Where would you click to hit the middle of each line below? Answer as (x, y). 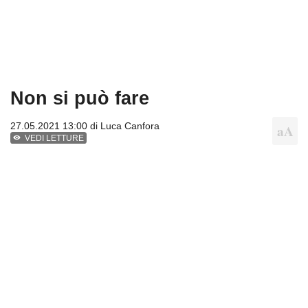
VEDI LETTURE (55, 139)
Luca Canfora (130, 126)
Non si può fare (80, 98)
